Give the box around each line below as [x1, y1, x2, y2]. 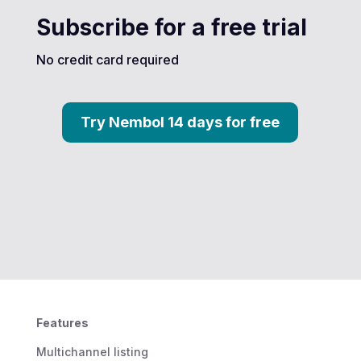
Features [35, 316, 89, 330]
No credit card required [35, 51, 179, 68]
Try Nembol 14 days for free [81, 113, 280, 131]
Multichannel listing [35, 345, 148, 359]
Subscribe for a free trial [35, 13, 307, 41]
